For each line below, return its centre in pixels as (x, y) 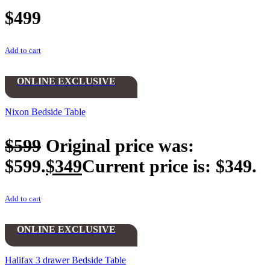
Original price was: (120, 145)
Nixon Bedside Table (45, 111)
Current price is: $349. (169, 166)
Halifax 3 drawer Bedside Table (65, 260)
